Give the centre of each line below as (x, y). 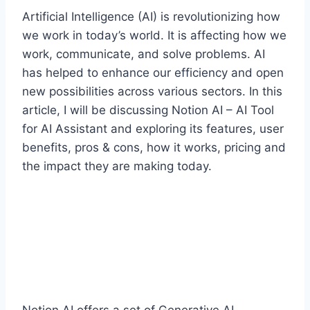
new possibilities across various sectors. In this (152, 91)
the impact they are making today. (117, 166)
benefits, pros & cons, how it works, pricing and (154, 147)
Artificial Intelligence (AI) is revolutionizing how (151, 17)
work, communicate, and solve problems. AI (144, 54)
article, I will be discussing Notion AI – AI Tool (148, 110)
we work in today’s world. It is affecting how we (154, 35)
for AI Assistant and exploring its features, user (153, 129)
